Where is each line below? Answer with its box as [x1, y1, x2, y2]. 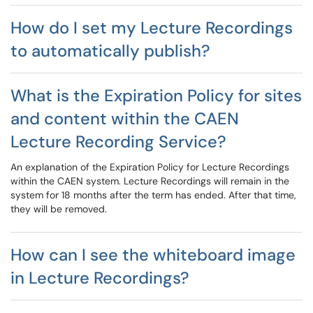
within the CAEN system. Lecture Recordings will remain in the [10, 175, 289, 187]
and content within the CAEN [10, 108, 239, 129]
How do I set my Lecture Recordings [10, 17, 293, 38]
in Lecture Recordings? [10, 267, 189, 289]
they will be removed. [10, 203, 107, 215]
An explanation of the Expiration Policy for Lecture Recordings [10, 161, 289, 173]
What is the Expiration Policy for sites [10, 85, 302, 106]
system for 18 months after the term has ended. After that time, [10, 189, 296, 201]
